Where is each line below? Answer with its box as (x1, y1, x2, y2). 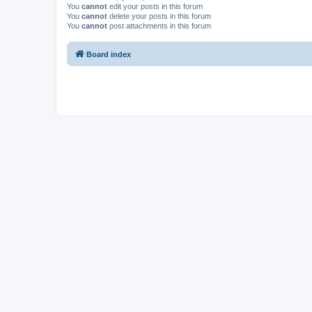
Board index (86, 50, 131, 58)
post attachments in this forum (107, 21, 211, 30)
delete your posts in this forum (107, 11, 211, 20)
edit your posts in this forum (107, 1, 203, 10)
